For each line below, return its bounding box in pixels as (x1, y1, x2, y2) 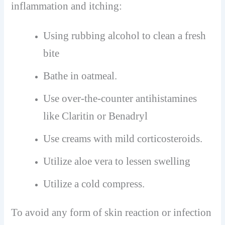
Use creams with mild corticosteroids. (43, 132, 203, 145)
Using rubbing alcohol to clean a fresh (43, 29, 206, 42)
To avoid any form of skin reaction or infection (11, 206, 212, 218)
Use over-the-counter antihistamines (43, 92, 197, 104)
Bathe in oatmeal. (43, 69, 118, 82)
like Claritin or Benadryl (43, 109, 148, 122)
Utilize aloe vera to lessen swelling (43, 155, 191, 167)
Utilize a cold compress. (43, 177, 145, 190)
